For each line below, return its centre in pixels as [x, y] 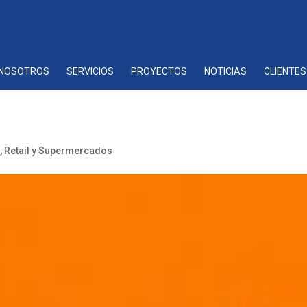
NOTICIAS [225, 71]
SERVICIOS [90, 71]
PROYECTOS [159, 71]
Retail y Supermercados [59, 151]
